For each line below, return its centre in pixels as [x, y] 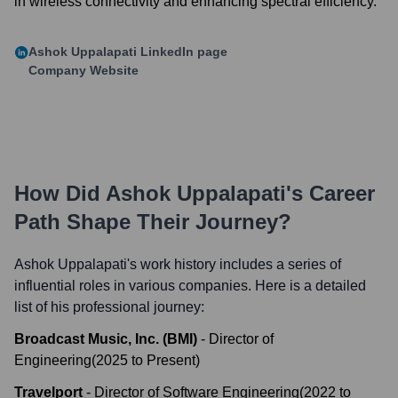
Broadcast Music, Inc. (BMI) [106, 339]
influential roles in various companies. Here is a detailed [190, 286]
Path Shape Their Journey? [153, 222]
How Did [60, 193]
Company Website [84, 70]
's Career [330, 193]
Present [171, 360]
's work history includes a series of [234, 264]
